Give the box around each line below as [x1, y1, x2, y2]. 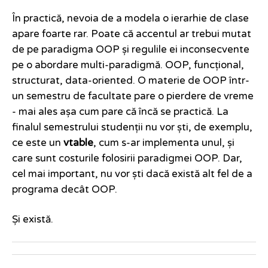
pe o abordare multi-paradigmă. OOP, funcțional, [12, 59, 244, 72]
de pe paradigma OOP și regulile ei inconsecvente [12, 44, 249, 56]
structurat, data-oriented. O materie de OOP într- [12, 75, 249, 87]
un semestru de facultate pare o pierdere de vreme [12, 90, 254, 103]
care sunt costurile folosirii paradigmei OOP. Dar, [12, 153, 242, 165]
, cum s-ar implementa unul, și [93, 137, 234, 150]
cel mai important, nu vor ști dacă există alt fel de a [12, 168, 252, 181]
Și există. [12, 214, 53, 226]
